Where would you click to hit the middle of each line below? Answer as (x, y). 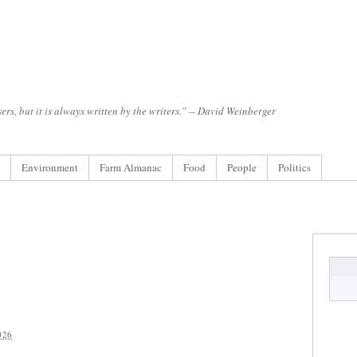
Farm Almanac (131, 167)
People (242, 167)
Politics (294, 167)
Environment (50, 167)
